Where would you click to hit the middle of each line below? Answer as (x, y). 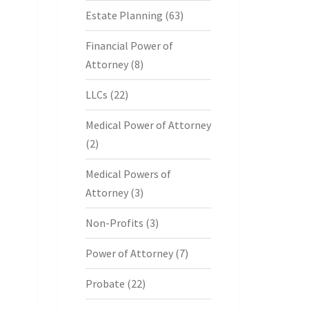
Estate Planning (124, 15)
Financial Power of (129, 46)
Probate (105, 283)
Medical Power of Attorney (148, 125)
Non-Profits (114, 223)
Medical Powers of (128, 174)
